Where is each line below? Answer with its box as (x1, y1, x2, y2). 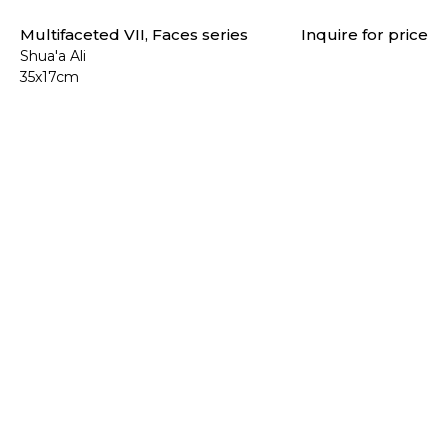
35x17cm (20, 68, 79, 87)
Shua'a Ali (20, 47, 86, 66)
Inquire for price (301, 25, 428, 45)
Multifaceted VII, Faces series (20, 25, 248, 45)
